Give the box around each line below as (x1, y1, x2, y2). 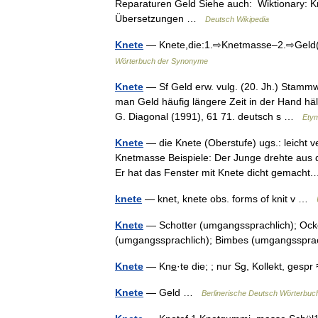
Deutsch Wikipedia (205, 15, 269, 23)
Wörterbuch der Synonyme (115, 57, 208, 65)
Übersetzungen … (115, 13, 205, 24)
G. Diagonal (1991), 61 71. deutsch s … (115, 111, 302, 122)
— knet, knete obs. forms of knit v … (142, 193, 317, 204)
